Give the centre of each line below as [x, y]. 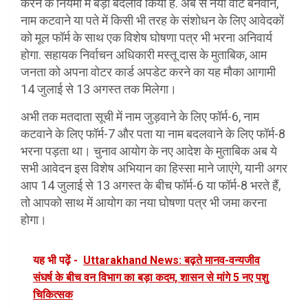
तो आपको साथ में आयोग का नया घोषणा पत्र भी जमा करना [144, 203]
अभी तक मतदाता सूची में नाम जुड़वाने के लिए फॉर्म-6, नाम [140, 117]
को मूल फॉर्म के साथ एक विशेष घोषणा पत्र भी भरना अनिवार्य [146, 38]
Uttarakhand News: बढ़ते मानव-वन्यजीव [172, 261]
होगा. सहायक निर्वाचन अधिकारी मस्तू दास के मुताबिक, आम [144, 55]
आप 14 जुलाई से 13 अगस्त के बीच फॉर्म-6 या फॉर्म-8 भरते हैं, [151, 186]
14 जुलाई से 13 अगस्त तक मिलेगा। [99, 89]
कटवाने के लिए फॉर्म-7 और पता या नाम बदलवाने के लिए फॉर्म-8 [153, 134]
